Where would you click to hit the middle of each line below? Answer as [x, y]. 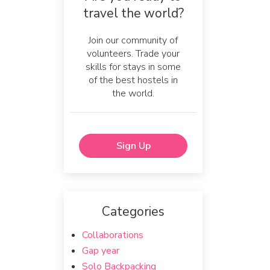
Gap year [101, 251]
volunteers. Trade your [133, 54]
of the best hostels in [133, 80]
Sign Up [133, 146]
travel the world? [133, 13]
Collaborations [113, 235]
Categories [133, 212]
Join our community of [133, 40]
